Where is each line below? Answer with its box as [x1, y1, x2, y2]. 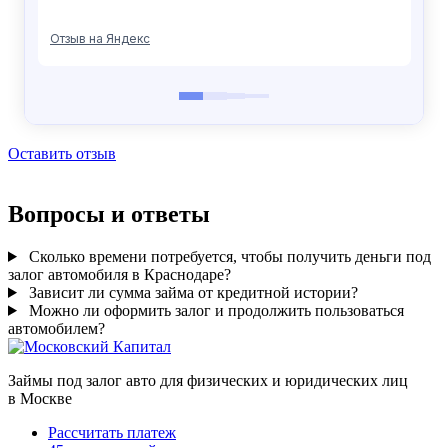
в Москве [8, 389, 72, 407]
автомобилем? [8, 319, 105, 337]
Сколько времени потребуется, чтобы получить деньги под [28, 247, 431, 265]
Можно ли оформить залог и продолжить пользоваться [28, 301, 404, 319]
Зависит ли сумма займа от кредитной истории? [28, 283, 358, 301]
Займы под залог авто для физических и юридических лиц [8, 371, 408, 389]
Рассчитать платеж [48, 423, 176, 441]
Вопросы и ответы [8, 201, 210, 228]
